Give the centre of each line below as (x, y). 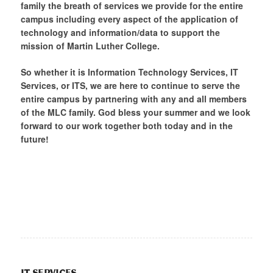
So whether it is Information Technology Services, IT (129, 72)
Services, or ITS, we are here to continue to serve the (130, 85)
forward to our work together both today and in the (126, 125)
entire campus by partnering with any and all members (133, 98)
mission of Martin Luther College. (90, 45)
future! (34, 139)
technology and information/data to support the (120, 32)
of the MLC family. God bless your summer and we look (135, 112)
